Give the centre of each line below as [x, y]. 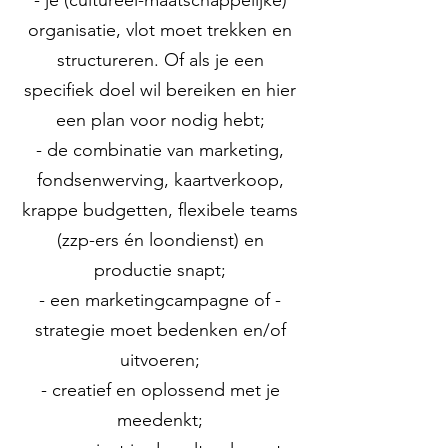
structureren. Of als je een [160, 60]
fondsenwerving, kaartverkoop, [160, 180]
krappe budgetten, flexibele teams [160, 210]
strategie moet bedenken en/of [160, 330]
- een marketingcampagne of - [160, 300]
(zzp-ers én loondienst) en [160, 240]
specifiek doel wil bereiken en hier [160, 90]
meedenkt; [160, 420]
